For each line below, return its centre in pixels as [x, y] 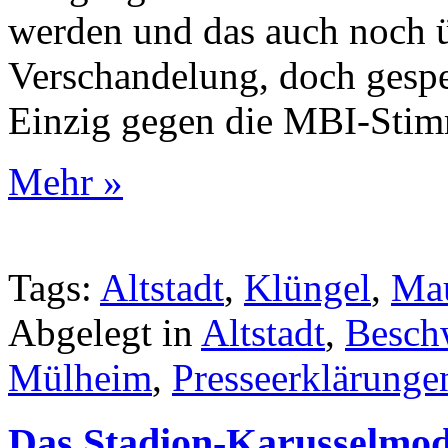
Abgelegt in [104, 332]
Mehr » [65, 181]
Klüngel [307, 287]
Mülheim [80, 377]
